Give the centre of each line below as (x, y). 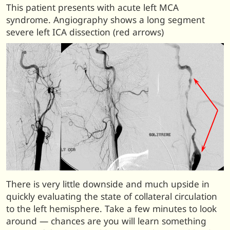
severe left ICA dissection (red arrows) (85, 32)
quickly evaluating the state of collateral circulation (112, 196)
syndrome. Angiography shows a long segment (106, 20)
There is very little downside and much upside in (108, 184)
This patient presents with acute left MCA (92, 8)
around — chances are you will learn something (106, 221)
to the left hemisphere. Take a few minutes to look (111, 208)
